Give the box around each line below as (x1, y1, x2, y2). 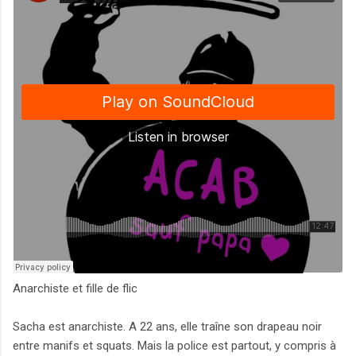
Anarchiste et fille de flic (13, 281, 137, 296)
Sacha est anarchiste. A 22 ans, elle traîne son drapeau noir (13, 319, 322, 335)
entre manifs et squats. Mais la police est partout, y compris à (13, 339, 336, 354)
